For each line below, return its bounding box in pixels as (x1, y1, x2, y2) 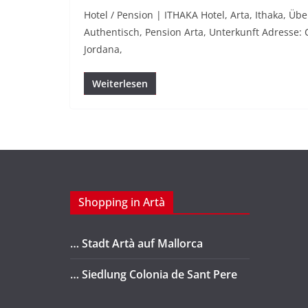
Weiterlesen (92, 77, 148, 91)
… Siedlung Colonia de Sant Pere (70, 267, 237, 283)
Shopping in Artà (78, 195, 165, 210)
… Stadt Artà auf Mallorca (70, 236, 203, 252)
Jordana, (84, 43, 122, 56)
